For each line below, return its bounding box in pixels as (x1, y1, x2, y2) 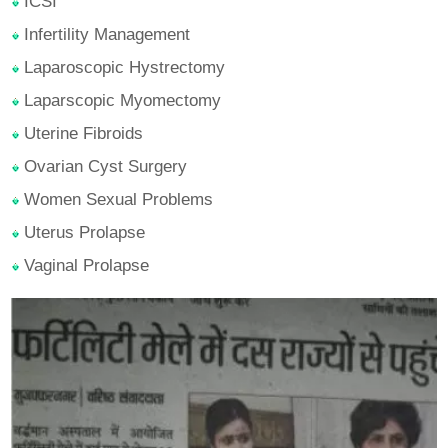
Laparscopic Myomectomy (19, 91, 222, 111)
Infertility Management (19, 25, 191, 45)
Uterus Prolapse (19, 223, 146, 243)
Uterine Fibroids (19, 124, 144, 144)
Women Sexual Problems (19, 190, 214, 210)
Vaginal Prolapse (19, 256, 150, 276)
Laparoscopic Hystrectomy (19, 58, 226, 78)
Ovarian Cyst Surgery (19, 157, 188, 177)
